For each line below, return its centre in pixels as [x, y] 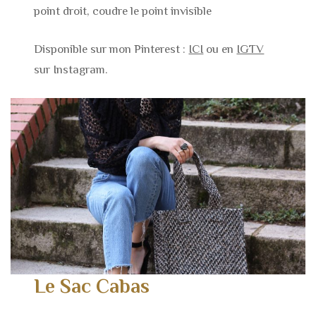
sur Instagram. [71, 70]
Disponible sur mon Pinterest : [111, 49]
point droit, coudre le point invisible [123, 11]
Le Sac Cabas [92, 286]
